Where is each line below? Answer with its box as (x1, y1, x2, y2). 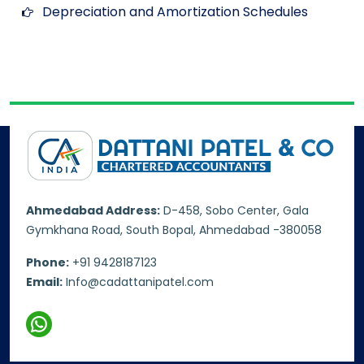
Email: (26, 273, 63, 290)
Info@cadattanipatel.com (66, 273, 214, 290)
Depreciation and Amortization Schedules (42, 2, 308, 21)
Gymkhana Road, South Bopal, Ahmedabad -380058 (26, 221, 322, 238)
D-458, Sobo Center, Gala (160, 201, 309, 219)
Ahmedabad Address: (26, 201, 160, 219)
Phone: (26, 253, 69, 271)
